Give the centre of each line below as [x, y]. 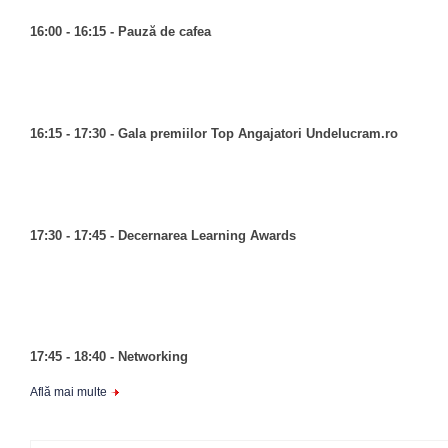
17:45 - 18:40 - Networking [111, 356]
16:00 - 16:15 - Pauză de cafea [120, 31]
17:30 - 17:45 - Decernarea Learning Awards [163, 235]
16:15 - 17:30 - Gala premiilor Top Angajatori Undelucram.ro [214, 133]
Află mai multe [68, 392]
